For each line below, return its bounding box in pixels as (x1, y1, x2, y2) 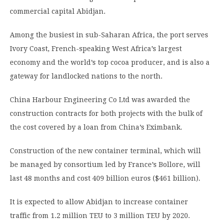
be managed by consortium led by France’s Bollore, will (10, 161, 200, 169)
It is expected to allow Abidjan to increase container (10, 198, 188, 206)
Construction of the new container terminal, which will (10, 147, 201, 155)
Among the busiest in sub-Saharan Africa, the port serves (10, 31, 208, 39)
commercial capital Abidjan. (10, 7, 106, 16)
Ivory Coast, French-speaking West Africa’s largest (10, 45, 182, 53)
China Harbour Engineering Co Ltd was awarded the (10, 96, 190, 104)
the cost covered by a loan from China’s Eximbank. (10, 123, 182, 132)
